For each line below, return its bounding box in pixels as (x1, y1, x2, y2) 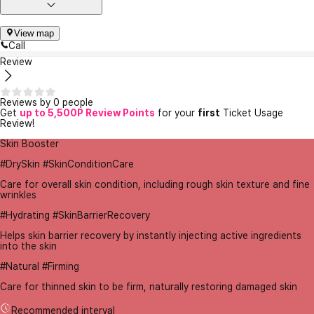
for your (155, 107, 198, 119)
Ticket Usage (220, 107, 283, 119)
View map (14, 28, 54, 39)
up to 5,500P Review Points (20, 107, 155, 119)
